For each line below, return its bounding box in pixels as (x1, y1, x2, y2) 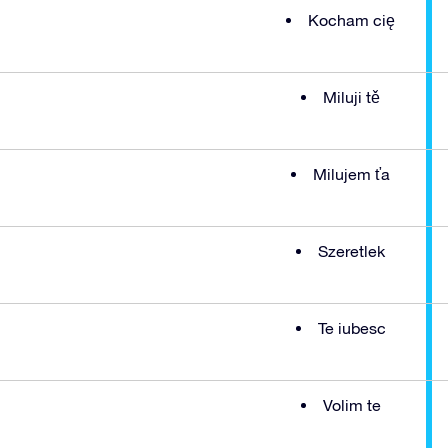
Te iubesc (317, 318, 386, 337)
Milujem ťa (313, 164, 390, 183)
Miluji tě (323, 87, 380, 106)
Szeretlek (318, 241, 385, 260)
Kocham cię (308, 10, 395, 29)
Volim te (322, 395, 381, 414)
